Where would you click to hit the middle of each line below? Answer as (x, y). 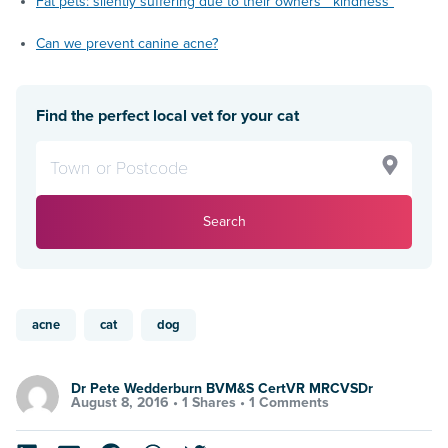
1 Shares (209, 403)
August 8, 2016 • (126, 403)
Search (224, 221)
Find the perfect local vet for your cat (167, 115)
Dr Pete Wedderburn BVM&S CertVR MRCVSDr (222, 389)
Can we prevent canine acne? (127, 43)
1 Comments (289, 403)
